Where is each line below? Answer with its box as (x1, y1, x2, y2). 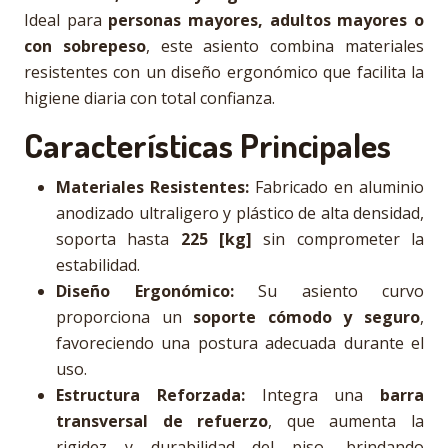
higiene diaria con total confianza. (24, 87, 275, 109)
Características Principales (24, 124, 391, 166)
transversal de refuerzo (56, 410, 269, 432)
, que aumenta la (268, 410, 425, 432)
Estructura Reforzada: (56, 384, 245, 406)
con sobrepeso (24, 35, 146, 57)
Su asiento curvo (233, 280, 424, 302)
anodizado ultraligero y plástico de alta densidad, (56, 202, 424, 224)
